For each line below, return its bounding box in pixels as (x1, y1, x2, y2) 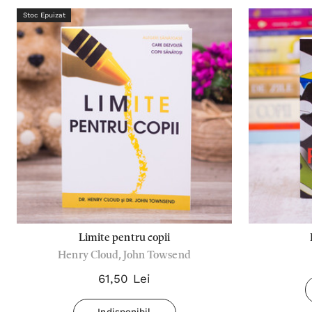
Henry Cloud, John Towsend (58, 250, 191, 261)
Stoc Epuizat (22, 11, 65, 19)
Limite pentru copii (78, 233, 171, 244)
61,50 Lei (98, 272, 150, 286)
